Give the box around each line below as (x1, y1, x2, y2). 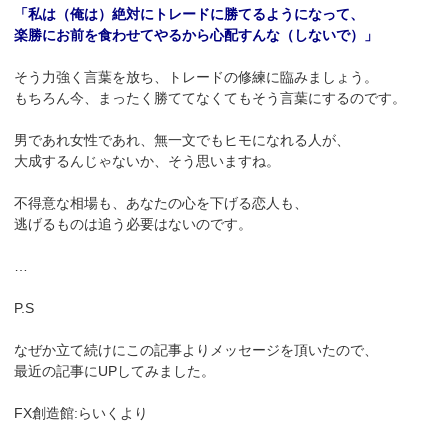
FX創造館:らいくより (14, 405, 149, 422)
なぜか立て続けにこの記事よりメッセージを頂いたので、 (14, 342, 379, 359)
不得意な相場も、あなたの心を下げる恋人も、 (14, 195, 309, 212)
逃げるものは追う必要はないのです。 (14, 216, 253, 233)
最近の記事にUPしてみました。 (14, 363, 216, 380)
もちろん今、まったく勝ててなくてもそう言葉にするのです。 (14, 90, 407, 107)
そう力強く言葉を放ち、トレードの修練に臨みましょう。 (14, 69, 379, 86)
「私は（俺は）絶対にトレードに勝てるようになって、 (14, 6, 365, 23)
